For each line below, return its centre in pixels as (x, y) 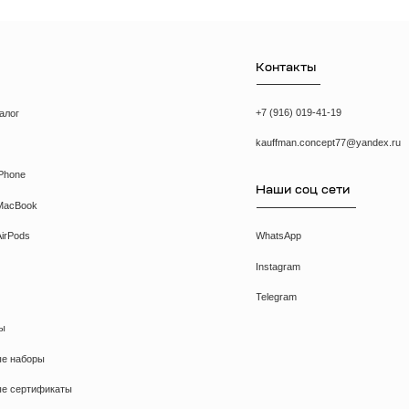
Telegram (203, 134)
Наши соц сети (226, 38)
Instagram (204, 106)
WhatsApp (205, 79)
